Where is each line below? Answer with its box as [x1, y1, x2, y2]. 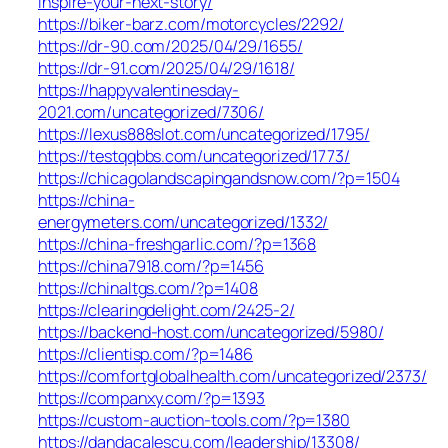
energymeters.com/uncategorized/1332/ [38, 211, 329, 234]
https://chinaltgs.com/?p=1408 [38, 277, 259, 300]
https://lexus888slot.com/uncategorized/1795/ [38, 123, 370, 146]
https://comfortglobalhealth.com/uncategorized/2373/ [38, 365, 427, 388]
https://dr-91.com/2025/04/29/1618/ [38, 57, 295, 80]
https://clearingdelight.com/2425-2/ [38, 299, 295, 322]
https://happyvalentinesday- [38, 79, 240, 102]
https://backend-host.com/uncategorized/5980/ [38, 321, 384, 344]
